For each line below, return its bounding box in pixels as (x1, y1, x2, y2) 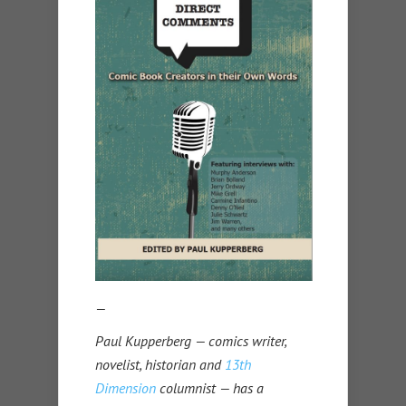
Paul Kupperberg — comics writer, (95, 332, 286, 351)
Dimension (95, 379, 156, 398)
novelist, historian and (95, 355, 225, 374)
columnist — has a (156, 379, 264, 398)
